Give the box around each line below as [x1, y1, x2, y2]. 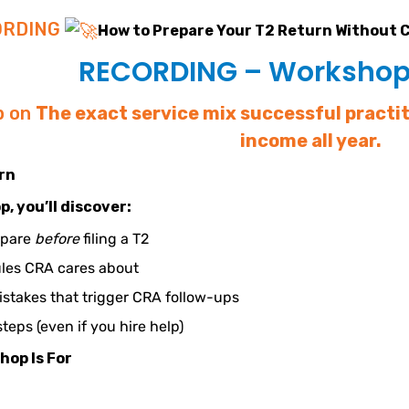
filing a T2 [79, 230, 150, 248]
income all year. [240, 130, 383, 152]
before [35, 230, 80, 248]
